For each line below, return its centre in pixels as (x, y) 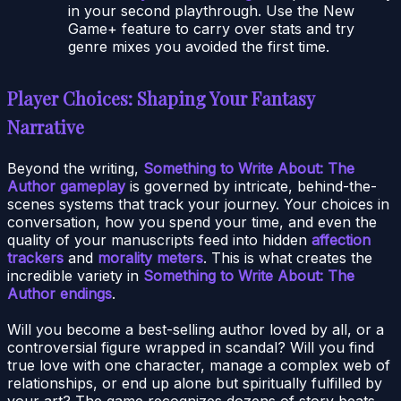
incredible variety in (75, 275)
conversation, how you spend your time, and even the (192, 222)
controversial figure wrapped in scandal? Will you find (191, 347)
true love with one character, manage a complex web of (199, 365)
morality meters (150, 257)
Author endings (60, 293)
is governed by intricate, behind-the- (251, 186)
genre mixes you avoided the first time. (199, 46)
